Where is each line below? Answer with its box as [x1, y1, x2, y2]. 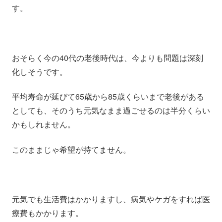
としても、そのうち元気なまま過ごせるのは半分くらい [12, 105, 210, 116]
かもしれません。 [12, 118, 75, 130]
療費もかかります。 [12, 207, 83, 219]
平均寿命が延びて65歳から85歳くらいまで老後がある [12, 91, 204, 103]
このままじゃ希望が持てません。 [12, 143, 131, 155]
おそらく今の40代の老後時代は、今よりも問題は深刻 [12, 52, 203, 63]
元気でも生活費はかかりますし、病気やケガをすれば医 [12, 193, 210, 205]
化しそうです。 [12, 65, 67, 77]
